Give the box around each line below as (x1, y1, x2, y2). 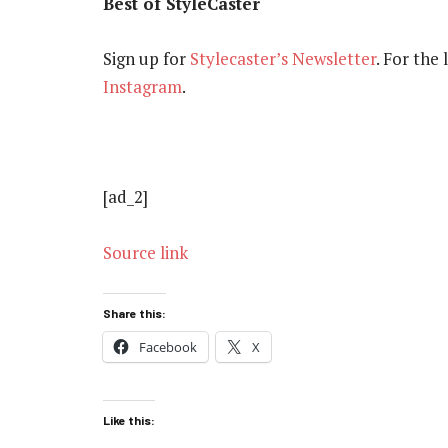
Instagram (103, 74, 182, 98)
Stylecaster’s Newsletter (190, 46, 376, 70)
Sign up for (103, 46, 190, 70)
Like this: (103, 413, 155, 428)
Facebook (139, 337, 197, 356)
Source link (103, 240, 188, 264)
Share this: (103, 305, 166, 320)
